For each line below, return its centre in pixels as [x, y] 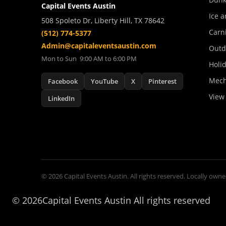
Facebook [63, 81]
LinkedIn [61, 98]
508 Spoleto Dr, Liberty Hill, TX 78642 [103, 20]
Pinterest [162, 81]
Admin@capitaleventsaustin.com [99, 46]
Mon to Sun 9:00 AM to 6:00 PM [89, 59]
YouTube [104, 81]
